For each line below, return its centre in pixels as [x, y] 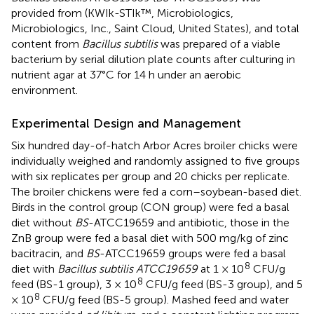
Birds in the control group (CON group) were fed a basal [150, 207]
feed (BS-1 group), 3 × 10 [74, 284]
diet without [43, 222]
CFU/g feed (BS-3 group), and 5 [223, 284]
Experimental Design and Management [126, 123]
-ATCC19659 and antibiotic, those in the [189, 222]
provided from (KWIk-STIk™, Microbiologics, [122, 13]
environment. [45, 90]
